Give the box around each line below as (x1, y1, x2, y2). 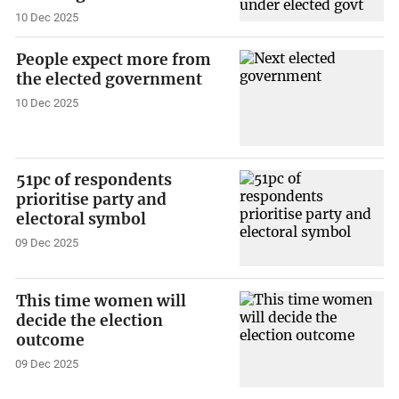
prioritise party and (16, 190, 167, 210)
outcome (16, 330, 85, 351)
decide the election (16, 311, 164, 331)
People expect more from (16, 49, 212, 69)
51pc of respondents (16, 170, 173, 191)
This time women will (16, 291, 187, 312)
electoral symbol (16, 209, 147, 230)
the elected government (16, 69, 203, 89)
